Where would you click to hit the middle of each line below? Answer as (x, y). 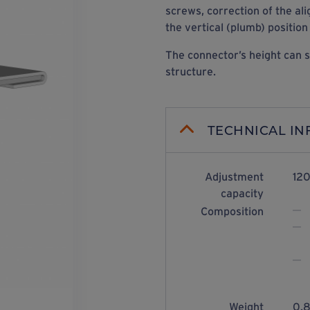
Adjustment (234, 176)
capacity (242, 193)
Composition (232, 211)
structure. (190, 71)
